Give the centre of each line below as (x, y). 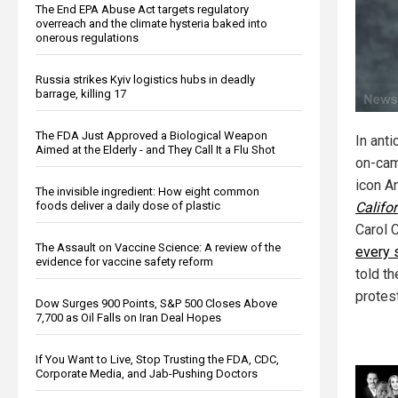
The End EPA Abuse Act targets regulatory (142, 9)
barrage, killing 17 (81, 93)
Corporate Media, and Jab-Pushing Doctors (147, 373)
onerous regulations (87, 37)
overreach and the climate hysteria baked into (151, 23)
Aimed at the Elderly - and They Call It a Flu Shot (155, 149)
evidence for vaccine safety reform (124, 261)
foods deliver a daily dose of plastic (128, 205)
